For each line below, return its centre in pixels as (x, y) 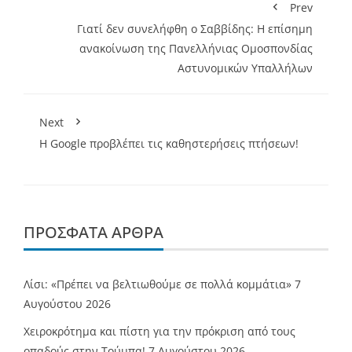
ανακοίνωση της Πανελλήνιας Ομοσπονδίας (196, 49)
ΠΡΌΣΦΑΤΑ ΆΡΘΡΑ (93, 233)
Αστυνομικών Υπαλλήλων (245, 68)
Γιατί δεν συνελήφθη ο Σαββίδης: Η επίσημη (195, 29)
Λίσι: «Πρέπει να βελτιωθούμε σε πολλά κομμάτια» (158, 284)
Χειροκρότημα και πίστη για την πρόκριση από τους (159, 332)
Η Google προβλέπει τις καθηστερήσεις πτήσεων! (169, 144)
